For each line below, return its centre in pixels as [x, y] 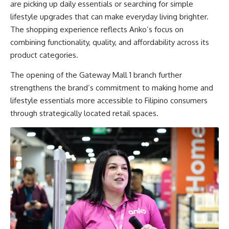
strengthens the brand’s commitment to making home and [112, 88]
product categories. [44, 55]
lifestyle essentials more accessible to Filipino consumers [109, 101]
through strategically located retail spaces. [84, 113]
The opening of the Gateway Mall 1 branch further [96, 75]
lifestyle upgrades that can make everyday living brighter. [109, 17]
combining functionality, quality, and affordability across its [110, 42]
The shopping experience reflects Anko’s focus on [97, 30]
